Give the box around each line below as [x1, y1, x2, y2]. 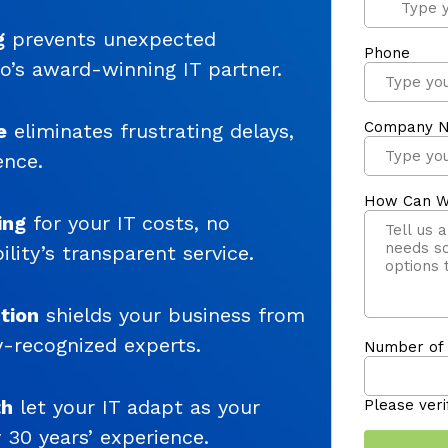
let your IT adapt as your [13, 394, 260, 419]
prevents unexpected [5, 26, 216, 51]
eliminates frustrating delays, [7, 118, 294, 143]
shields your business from [39, 302, 305, 327]
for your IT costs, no [26, 210, 230, 235]
